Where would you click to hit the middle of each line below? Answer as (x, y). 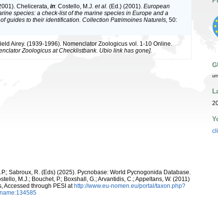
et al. (101, 7)
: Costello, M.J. (75, 7)
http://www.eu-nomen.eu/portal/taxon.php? (130, 186)
